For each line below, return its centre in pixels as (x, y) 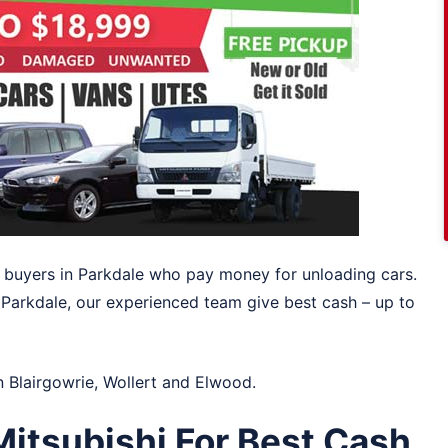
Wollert (130, 382)
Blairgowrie (51, 382)
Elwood (223, 382)
